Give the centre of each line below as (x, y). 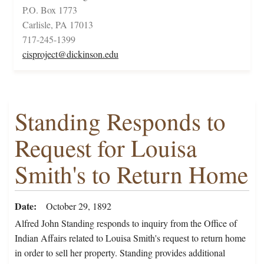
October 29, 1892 (79, 206)
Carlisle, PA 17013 (58, 25)
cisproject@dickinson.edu (70, 54)
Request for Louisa (106, 148)
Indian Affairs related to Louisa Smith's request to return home (130, 238)
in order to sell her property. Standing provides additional (120, 253)
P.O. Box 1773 (50, 10)
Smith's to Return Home (131, 174)
